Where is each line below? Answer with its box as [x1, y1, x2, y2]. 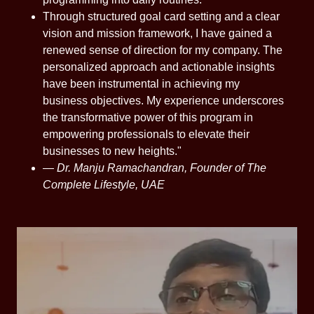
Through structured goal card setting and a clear [42, 10, 280, 22]
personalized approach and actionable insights [42, 60, 275, 73]
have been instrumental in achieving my [42, 77, 240, 90]
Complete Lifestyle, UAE [42, 178, 165, 191]
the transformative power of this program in [42, 111, 253, 123]
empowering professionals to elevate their [42, 128, 250, 140]
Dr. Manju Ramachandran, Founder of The [56, 161, 266, 174]
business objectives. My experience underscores [42, 94, 284, 107]
